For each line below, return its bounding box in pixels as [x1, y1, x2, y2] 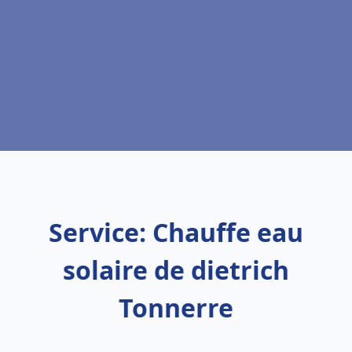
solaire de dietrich [63, 253, 289, 287]
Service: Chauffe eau [49, 215, 303, 249]
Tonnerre [119, 291, 233, 324]
